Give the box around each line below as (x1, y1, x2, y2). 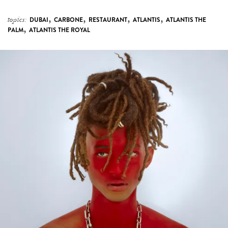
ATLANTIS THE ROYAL (29, 25, 90, 35)
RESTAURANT (89, 15, 127, 24)
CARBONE (54, 15, 83, 24)
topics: (8, 15, 27, 24)
